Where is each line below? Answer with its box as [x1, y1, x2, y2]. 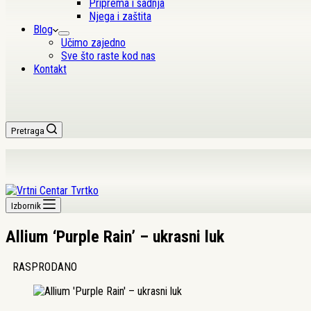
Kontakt [33, 62, 67, 76]
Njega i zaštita [89, 10, 151, 23]
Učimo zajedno [61, 36, 126, 49]
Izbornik [11, 201, 41, 211]
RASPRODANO [12, 260, 77, 274]
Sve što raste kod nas [61, 49, 155, 62]
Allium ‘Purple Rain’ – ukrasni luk [6, 226, 224, 246]
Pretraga [11, 126, 44, 136]
